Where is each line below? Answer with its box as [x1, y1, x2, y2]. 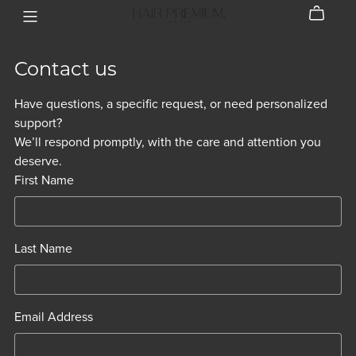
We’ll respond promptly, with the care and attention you [14, 133, 321, 150]
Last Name [14, 240, 72, 257]
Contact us [14, 56, 117, 80]
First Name [14, 172, 74, 188]
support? [14, 114, 62, 131]
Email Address [14, 308, 93, 325]
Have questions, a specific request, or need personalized [14, 95, 327, 112]
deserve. [14, 153, 62, 169]
